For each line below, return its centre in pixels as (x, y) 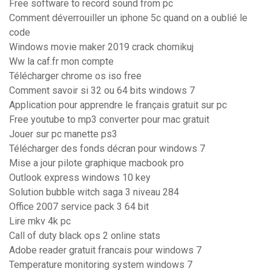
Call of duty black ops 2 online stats (85, 236)
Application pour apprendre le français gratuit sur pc (118, 105)
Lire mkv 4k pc (40, 221)
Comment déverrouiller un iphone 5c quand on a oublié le (128, 18)
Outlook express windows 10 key (80, 178)
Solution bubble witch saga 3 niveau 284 (94, 192)
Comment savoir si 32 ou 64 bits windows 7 (102, 91)
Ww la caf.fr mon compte (61, 62)
